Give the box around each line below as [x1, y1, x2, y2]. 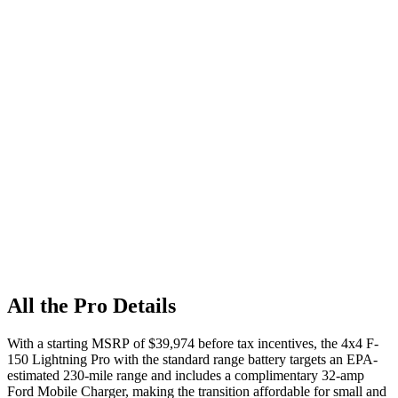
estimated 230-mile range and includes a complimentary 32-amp [7, 367, 364, 383]
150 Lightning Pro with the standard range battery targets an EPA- [7, 351, 378, 367]
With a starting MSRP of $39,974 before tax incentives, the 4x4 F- [7, 335, 378, 351]
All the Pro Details [7, 293, 176, 317]
